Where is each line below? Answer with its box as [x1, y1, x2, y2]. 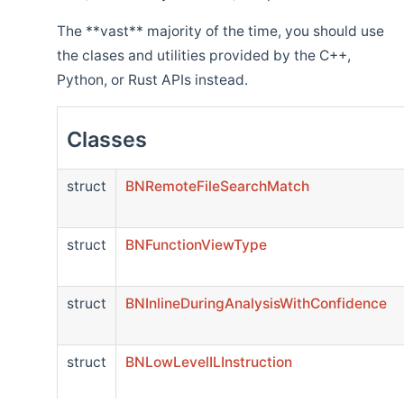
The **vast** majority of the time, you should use [57, 23, 384, 41]
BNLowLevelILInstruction [125, 353, 292, 371]
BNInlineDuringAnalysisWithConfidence [125, 294, 387, 312]
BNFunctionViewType [125, 235, 267, 253]
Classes [67, 125, 147, 152]
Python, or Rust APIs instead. [57, 71, 248, 89]
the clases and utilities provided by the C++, [57, 47, 351, 65]
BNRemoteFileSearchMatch [125, 177, 309, 195]
